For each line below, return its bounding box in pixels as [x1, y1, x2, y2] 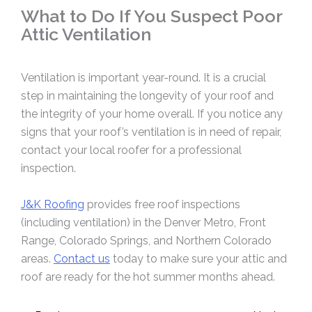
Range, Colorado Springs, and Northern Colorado [21, 233, 272, 247]
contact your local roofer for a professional [21, 143, 242, 157]
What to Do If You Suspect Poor [21, 5, 282, 26]
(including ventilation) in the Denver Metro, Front [21, 215, 266, 229]
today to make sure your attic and [110, 251, 287, 265]
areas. [21, 251, 54, 265]
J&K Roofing [21, 197, 84, 211]
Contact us [54, 251, 110, 265]
